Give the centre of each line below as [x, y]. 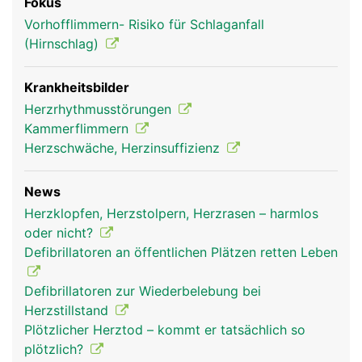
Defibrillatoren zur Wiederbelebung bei [143, 291]
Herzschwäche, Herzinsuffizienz [124, 148]
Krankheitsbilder [77, 87]
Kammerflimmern [78, 128]
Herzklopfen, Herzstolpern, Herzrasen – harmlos [171, 213]
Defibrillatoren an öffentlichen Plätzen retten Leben [181, 252]
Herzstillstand [68, 310]
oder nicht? [61, 233]
